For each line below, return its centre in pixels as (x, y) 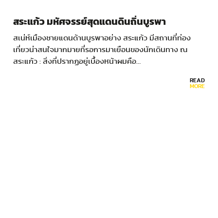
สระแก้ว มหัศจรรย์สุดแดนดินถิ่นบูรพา (90, 22)
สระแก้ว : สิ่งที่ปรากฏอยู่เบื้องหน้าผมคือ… (77, 62)
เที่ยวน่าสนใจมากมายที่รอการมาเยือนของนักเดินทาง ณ (100, 50)
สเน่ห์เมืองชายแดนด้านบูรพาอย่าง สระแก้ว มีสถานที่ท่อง (102, 38)
